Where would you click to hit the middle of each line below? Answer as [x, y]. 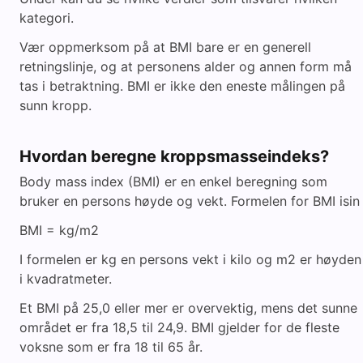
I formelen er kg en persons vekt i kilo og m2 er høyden [190, 260]
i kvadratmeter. [66, 279]
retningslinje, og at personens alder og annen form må [186, 67]
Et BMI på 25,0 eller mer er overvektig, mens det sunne [188, 308]
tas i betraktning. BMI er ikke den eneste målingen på [182, 86]
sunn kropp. [56, 106]
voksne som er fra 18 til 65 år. [111, 347]
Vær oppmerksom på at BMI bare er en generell [165, 47]
